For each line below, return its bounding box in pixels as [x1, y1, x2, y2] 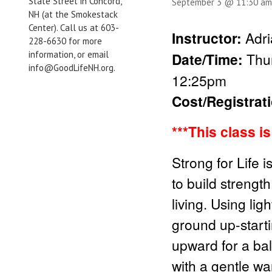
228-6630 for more [29, 35, 102, 47]
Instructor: [172, 28, 245, 48]
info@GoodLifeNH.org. [29, 62, 115, 73]
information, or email [29, 49, 109, 60]
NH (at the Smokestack [29, 8, 118, 20]
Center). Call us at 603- [29, 22, 119, 33]
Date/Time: [172, 49, 246, 69]
